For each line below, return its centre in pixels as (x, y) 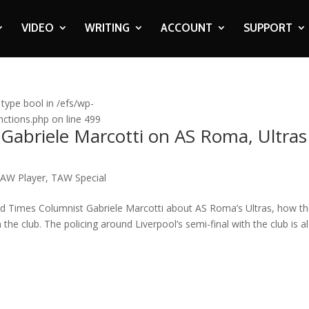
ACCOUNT (186, 28)
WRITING (107, 28)
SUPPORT (268, 28)
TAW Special (79, 178)
